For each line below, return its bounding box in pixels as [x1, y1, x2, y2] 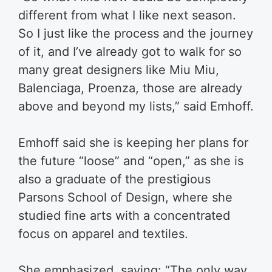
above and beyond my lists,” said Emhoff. [18, 98, 254, 114]
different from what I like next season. [18, 7, 236, 22]
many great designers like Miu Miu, [18, 62, 219, 77]
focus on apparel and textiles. [18, 226, 188, 241]
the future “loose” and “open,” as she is [18, 153, 243, 168]
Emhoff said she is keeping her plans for [18, 135, 248, 150]
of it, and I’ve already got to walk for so [18, 44, 242, 59]
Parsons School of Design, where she [18, 189, 233, 205]
